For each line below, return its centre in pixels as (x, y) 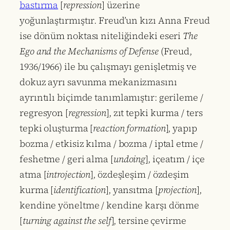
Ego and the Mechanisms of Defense (89, 51)
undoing (129, 159)
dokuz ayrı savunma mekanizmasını (98, 82)
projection (177, 190)
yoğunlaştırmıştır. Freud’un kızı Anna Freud (115, 21)
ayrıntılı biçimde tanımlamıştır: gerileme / (111, 98)
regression (87, 113)
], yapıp (181, 128)
